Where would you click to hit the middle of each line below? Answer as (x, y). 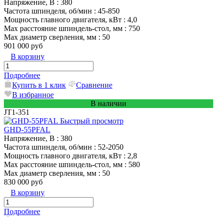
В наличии (108, 103)
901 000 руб (23, 46)
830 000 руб (23, 182)
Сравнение (94, 85)
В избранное (33, 94)
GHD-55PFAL (27, 129)
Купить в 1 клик (39, 85)
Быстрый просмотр (92, 121)
